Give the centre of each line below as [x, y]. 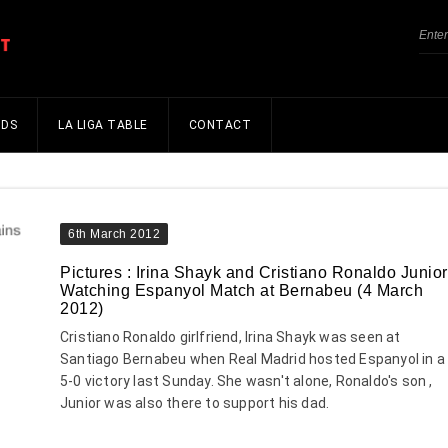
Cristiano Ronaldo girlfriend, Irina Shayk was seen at [230, 337]
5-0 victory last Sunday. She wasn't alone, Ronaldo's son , [246, 381]
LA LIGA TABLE [103, 125]
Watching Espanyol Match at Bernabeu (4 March [241, 291]
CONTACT [219, 125]
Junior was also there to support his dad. [195, 403]
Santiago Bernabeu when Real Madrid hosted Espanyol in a [253, 359]
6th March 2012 [114, 234]
